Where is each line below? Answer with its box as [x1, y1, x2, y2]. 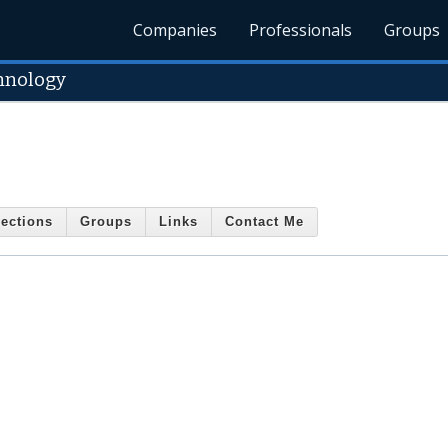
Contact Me [225, 214, 304, 230]
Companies [133, 19, 218, 41]
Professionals [249, 19, 353, 41]
